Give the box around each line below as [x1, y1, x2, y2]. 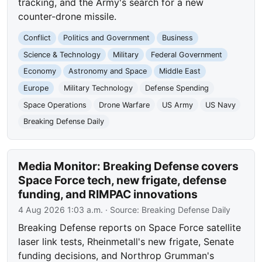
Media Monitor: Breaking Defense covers [18, 158, 239, 173]
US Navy [205, 100, 236, 109]
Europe [23, 84, 49, 93]
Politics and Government [63, 33, 150, 43]
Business [161, 33, 193, 43]
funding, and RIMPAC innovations [18, 187, 198, 201]
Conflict [23, 33, 51, 43]
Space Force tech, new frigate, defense [18, 173, 227, 187]
